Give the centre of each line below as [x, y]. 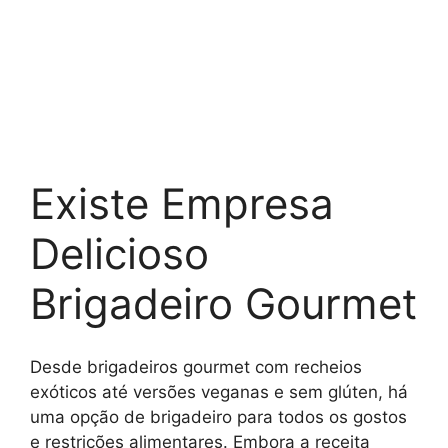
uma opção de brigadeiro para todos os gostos [218, 416]
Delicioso [119, 254]
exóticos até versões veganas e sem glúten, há [219, 391]
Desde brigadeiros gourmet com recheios [196, 366]
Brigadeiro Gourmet [223, 304]
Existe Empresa [182, 204]
